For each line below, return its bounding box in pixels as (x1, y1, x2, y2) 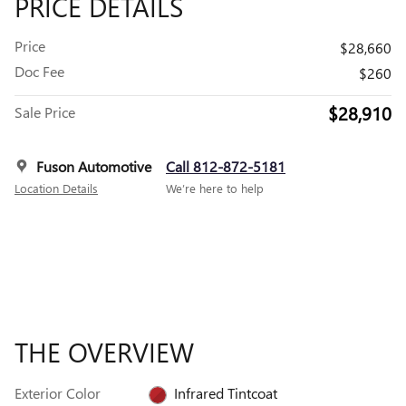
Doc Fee (14, 61, 64, 81)
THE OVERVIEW (14, 333, 194, 370)
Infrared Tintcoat (173, 382, 277, 402)
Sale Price (14, 101, 75, 121)
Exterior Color (14, 382, 101, 402)
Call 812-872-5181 (166, 156, 285, 176)
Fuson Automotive (36, 156, 151, 176)
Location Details (14, 179, 98, 196)
